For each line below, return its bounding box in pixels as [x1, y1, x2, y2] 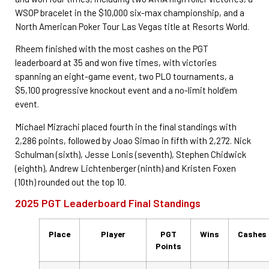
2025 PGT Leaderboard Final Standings [15, 196, 201, 210]
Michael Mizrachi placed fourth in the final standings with [15, 121, 237, 132]
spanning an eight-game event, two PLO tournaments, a [15, 71, 234, 82]
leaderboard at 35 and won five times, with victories [15, 57, 217, 68]
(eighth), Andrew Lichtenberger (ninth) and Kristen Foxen [15, 162, 236, 174]
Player [101, 229, 125, 240]
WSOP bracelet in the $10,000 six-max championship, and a [15, 7, 244, 18]
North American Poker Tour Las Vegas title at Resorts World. [15, 20, 249, 32]
